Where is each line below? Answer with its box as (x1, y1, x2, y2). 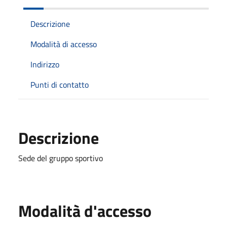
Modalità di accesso (30, 37, 97, 50)
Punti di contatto (30, 78, 89, 91)
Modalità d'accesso (18, 198, 152, 223)
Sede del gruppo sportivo (18, 152, 103, 164)
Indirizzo (30, 58, 59, 70)
